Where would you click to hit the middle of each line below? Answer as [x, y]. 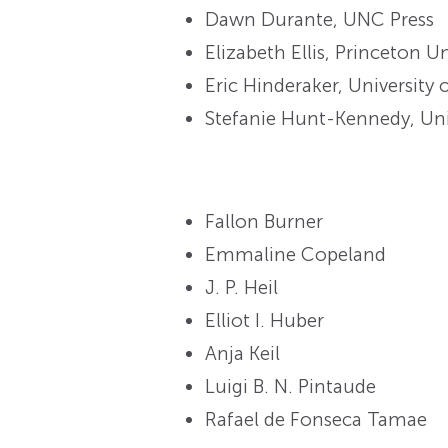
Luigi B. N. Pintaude [291, 386]
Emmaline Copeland [296, 254]
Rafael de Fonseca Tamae [316, 419]
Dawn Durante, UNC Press [320, 20]
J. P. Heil [242, 287]
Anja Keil [243, 353]
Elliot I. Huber [265, 320]
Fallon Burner [264, 221]
